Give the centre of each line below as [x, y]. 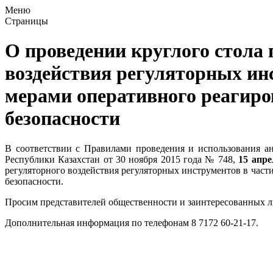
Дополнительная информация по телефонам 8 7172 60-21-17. [132, 222]
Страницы [27, 21]
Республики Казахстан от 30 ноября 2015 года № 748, [122, 159]
